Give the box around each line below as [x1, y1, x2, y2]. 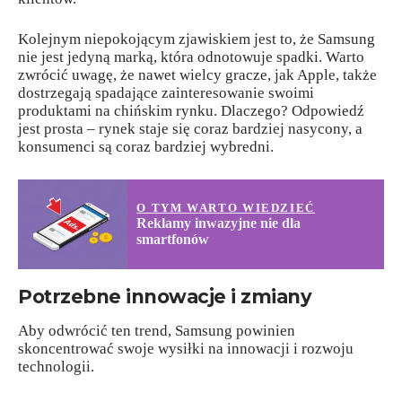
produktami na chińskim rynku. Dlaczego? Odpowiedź [18, 102, 364, 120]
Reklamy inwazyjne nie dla [136, 214, 301, 231]
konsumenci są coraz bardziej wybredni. [18, 138, 274, 156]
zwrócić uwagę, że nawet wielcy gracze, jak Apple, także [18, 66, 377, 84]
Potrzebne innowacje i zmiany [18, 284, 311, 308]
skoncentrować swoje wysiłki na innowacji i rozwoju [18, 340, 354, 358]
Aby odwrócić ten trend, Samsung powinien [18, 322, 295, 340]
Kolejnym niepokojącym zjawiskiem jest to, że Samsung [18, 31, 375, 48]
